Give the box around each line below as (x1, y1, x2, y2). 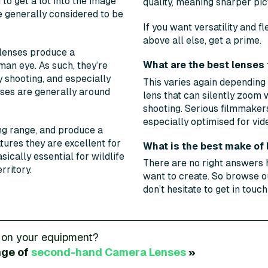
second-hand (31, 246, 105, 259)
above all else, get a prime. (143, 35, 261, 46)
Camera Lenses (104, 246, 186, 259)
